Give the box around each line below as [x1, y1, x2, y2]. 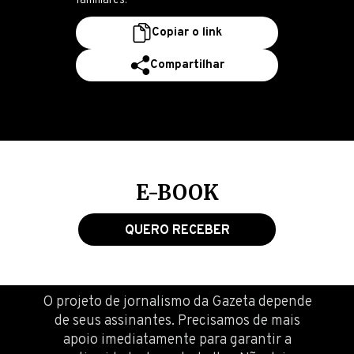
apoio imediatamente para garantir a [62, 331, 292, 349]
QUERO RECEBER [124, 223, 230, 239]
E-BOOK [135, 179, 219, 205]
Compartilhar [149, 58, 224, 73]
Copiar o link [152, 25, 222, 40]
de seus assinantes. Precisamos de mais [54, 312, 300, 330]
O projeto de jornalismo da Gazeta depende [42, 293, 312, 311]
